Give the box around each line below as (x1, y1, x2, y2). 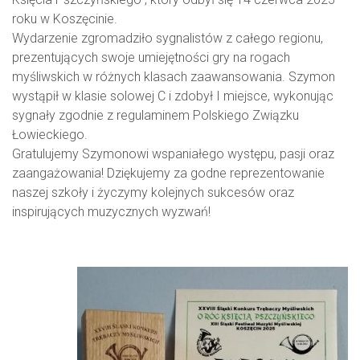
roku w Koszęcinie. (12, 11, 117, 27)
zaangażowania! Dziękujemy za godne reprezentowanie (12, 166, 325, 182)
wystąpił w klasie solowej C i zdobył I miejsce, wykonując (12, 88, 333, 104)
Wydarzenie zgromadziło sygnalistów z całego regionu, (12, 31, 323, 47)
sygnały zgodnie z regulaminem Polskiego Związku (12, 108, 299, 124)
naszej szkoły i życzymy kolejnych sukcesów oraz (12, 185, 294, 201)
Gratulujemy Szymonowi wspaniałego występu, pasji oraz (12, 146, 334, 162)
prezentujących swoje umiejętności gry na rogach (12, 50, 290, 66)
